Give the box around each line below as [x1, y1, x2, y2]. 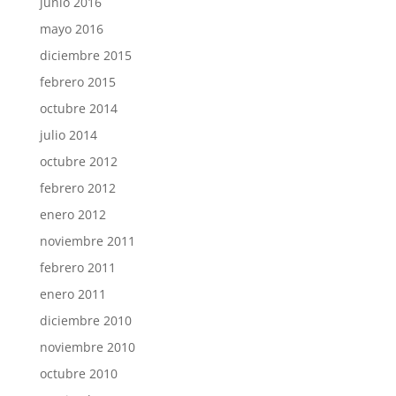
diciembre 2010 [39, 312, 132, 329]
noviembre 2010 [39, 339, 135, 355]
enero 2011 [39, 286, 106, 302]
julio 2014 [39, 126, 97, 143]
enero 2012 [39, 206, 106, 223]
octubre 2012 [39, 153, 118, 170]
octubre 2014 [39, 100, 118, 117]
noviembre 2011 [39, 232, 135, 249]
